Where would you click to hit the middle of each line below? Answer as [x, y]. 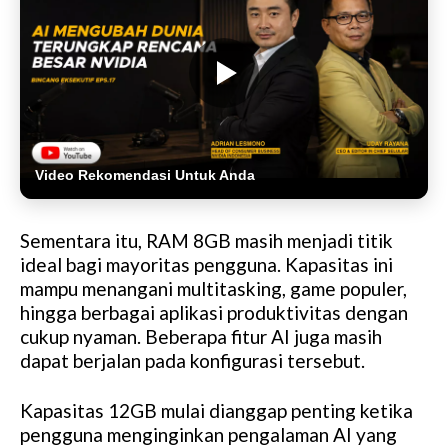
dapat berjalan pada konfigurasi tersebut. [192, 360]
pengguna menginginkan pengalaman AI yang [208, 434]
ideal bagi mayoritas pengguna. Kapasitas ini [206, 264]
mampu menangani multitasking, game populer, [213, 288]
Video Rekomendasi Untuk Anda [145, 174]
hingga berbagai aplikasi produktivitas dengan [214, 312]
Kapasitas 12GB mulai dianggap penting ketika [216, 410]
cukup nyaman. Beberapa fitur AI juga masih [201, 336]
